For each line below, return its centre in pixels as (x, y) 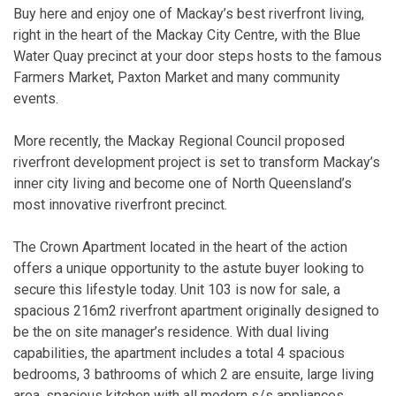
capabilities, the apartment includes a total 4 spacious (179, 353)
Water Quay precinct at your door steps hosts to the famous (198, 56)
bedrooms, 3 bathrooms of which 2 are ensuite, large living (194, 374)
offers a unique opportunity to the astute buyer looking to (189, 268)
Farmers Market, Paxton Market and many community (177, 77)
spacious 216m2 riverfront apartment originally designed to (196, 310)
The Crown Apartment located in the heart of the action (180, 247)
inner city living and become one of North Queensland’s (183, 183)
